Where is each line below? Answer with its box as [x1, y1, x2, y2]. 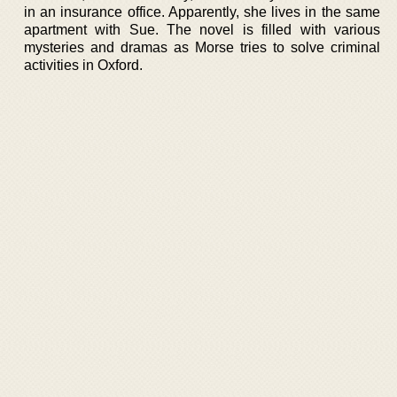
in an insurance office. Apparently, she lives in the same [24, 4, 380, 19]
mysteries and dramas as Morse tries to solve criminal [24, 40, 380, 55]
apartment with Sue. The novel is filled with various [24, 22, 380, 37]
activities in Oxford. [24, 58, 143, 73]
